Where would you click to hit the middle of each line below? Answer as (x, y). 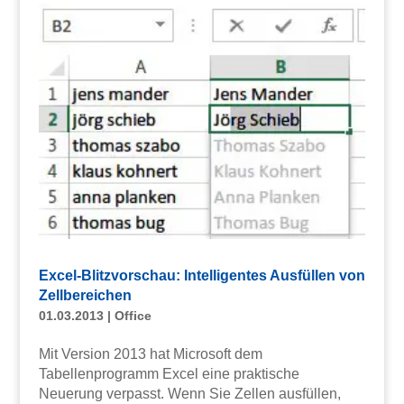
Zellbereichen (85, 296)
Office (133, 316)
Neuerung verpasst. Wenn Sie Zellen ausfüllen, (189, 394)
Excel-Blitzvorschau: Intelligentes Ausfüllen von (202, 276)
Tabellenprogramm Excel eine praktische (169, 374)
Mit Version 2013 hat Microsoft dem (150, 354)
